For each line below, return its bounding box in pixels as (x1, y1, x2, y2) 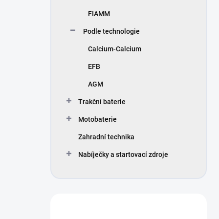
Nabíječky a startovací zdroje (78, 151, 168, 158)
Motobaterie (78, 115, 117, 123)
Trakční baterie (78, 98, 126, 106)
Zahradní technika (78, 133, 134, 141)
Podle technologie (83, 27, 140, 35)
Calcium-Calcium (88, 45, 141, 53)
